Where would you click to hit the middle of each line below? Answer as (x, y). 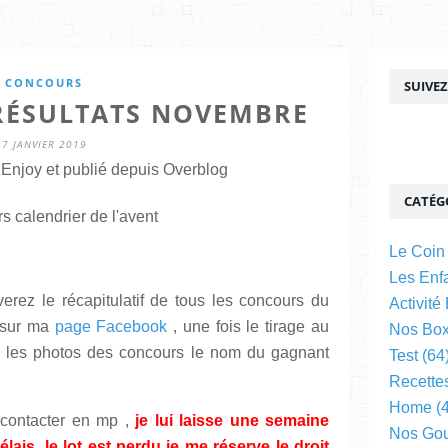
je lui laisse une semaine (232, 420)
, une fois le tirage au (248, 326)
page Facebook (111, 326)
